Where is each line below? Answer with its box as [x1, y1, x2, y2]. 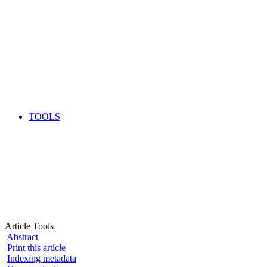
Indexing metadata [7, 253, 76, 263]
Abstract [7, 231, 38, 242]
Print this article [7, 242, 66, 253]
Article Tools [5, 221, 54, 231]
